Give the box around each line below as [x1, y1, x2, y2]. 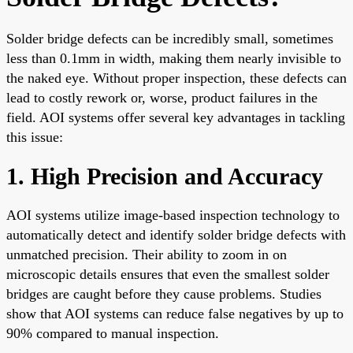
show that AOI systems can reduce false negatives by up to [6, 305, 344, 321]
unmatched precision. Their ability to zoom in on [6, 246, 287, 262]
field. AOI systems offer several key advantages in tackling [6, 109, 345, 125]
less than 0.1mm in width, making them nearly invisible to [6, 50, 341, 66]
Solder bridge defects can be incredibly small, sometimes [6, 30, 333, 46]
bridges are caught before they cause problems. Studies [6, 285, 321, 302]
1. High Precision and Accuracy [6, 162, 323, 189]
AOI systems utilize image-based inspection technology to [6, 206, 340, 223]
